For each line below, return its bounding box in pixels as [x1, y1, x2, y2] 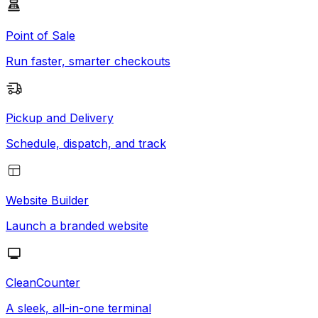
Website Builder [6, 192, 89, 207]
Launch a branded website [6, 218, 148, 233]
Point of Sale [6, 28, 75, 43]
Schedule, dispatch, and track [6, 136, 166, 150]
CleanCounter [6, 275, 80, 290]
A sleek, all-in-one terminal [6, 300, 151, 315]
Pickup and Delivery [6, 110, 114, 125]
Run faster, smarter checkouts [6, 53, 170, 68]
